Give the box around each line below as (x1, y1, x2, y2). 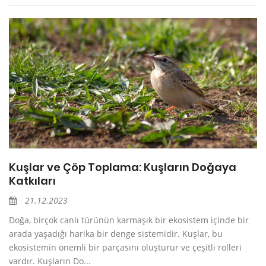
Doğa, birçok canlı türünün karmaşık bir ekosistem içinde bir (9, 214, 249, 226)
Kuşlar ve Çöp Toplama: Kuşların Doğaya (9, 159, 236, 175)
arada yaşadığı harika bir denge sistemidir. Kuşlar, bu (9, 227, 223, 239)
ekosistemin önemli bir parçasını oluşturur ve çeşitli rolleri (9, 241, 242, 253)
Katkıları (9, 173, 56, 188)
